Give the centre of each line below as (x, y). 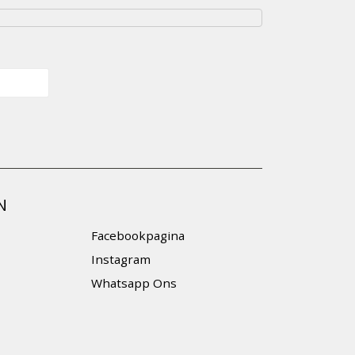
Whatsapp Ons (134, 283)
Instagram (120, 260)
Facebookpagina (137, 236)
